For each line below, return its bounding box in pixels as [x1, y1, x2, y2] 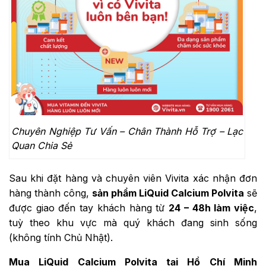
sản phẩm [92, 186, 139, 199]
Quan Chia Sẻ [11, 139, 72, 151]
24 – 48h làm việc [169, 201, 255, 214]
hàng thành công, [9, 186, 92, 199]
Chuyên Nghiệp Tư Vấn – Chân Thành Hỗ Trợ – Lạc [11, 125, 243, 137]
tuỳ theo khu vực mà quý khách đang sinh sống [9, 216, 257, 229]
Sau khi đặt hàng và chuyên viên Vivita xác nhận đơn [9, 172, 257, 184]
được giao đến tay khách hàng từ [9, 201, 169, 214]
